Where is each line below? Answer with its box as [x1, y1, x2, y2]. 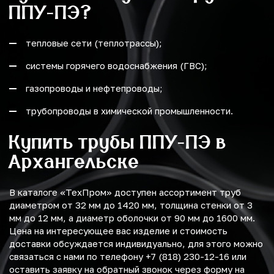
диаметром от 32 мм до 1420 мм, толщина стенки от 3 [9, 199, 253, 211]
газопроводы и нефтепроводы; [26, 83, 163, 94]
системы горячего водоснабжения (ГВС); [26, 60, 207, 72]
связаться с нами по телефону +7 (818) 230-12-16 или [9, 251, 246, 262]
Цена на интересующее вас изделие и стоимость [9, 225, 228, 237]
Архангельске [9, 150, 139, 173]
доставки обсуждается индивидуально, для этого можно [9, 238, 263, 250]
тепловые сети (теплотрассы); [26, 37, 162, 49]
